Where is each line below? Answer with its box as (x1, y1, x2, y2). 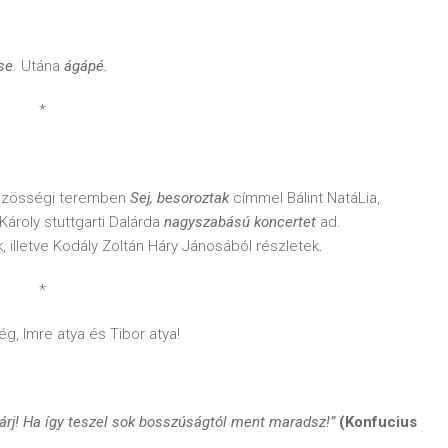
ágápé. (64, 57, 108, 75)
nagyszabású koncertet (164, 213, 316, 231)
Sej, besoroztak (130, 189, 233, 207)
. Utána (13, 57, 64, 75)
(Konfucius (339, 413, 417, 431)
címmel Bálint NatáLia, (233, 189, 380, 207)
